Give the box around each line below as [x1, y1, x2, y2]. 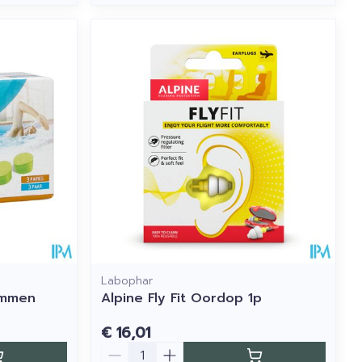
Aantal [100, 339, 143, 359]
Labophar [101, 271, 154, 289]
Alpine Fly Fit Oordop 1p [101, 288, 263, 308]
